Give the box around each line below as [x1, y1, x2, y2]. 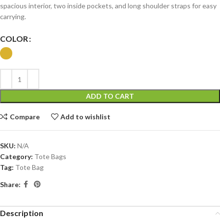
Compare [9, 112, 40, 121]
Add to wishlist [60, 112, 111, 121]
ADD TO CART [86, 92, 134, 101]
